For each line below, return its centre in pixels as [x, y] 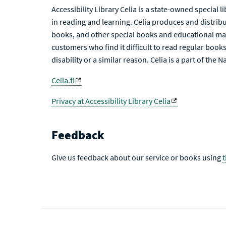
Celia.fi [63, 80]
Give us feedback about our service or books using [137, 157]
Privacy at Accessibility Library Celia [111, 101]
